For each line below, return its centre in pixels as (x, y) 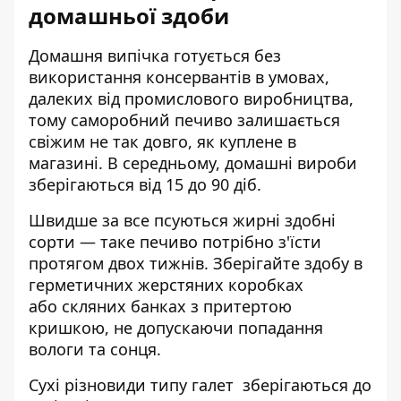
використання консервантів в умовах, (179, 77)
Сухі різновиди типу (110, 385)
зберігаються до (303, 385)
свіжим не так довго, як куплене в (162, 141)
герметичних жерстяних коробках (166, 285)
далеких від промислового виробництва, (191, 98)
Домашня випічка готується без (155, 55)
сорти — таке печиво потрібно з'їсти (175, 242)
